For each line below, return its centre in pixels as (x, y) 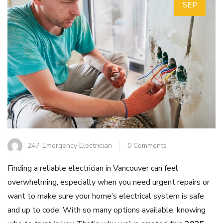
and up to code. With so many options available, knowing (107, 210)
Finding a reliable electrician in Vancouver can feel (93, 168)
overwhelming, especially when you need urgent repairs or (109, 182)
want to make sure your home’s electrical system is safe (106, 196)
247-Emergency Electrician (70, 145)
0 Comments (147, 145)
